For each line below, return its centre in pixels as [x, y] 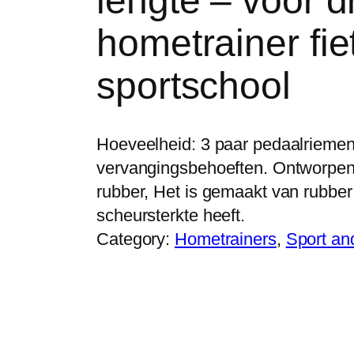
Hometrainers [226, 239]
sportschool [194, 86]
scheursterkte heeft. [171, 216]
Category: [136, 239]
